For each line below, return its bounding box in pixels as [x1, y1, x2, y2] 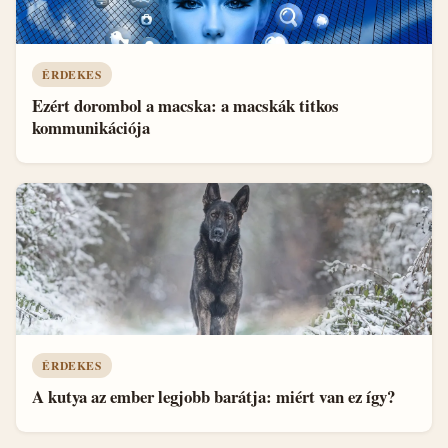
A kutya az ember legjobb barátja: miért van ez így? [32, 383, 395, 409]
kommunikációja [32, 114, 150, 140]
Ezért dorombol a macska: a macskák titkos [32, 92, 339, 118]
